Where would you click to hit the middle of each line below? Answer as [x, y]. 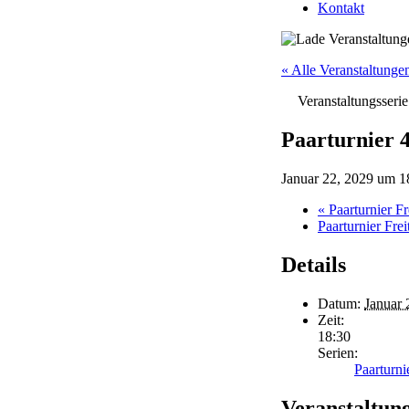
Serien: [338, 352]
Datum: [339, 303]
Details [314, 264]
